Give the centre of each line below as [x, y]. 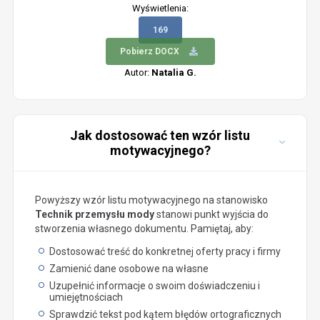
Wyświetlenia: [160, 8]
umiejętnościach [86, 297]
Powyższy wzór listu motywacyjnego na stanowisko [151, 200]
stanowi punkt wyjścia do [211, 214]
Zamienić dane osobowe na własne [129, 269]
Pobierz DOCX [149, 51]
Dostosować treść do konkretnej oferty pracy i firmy [165, 251]
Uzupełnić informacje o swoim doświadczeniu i [154, 286]
